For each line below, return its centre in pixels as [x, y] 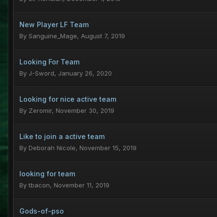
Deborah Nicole [52, 148]
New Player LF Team [54, 24]
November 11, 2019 [82, 185]
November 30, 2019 [85, 110]
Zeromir [40, 110]
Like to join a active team [62, 136]
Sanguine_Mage [53, 36]
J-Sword [41, 73]
